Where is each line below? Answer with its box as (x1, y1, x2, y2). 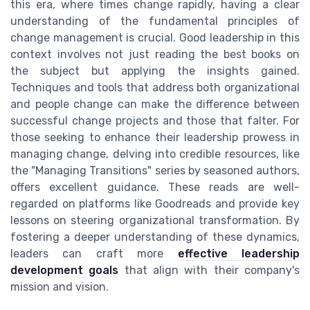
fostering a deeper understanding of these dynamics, (10, 230, 300, 244)
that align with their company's (118, 263, 300, 277)
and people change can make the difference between (10, 97, 300, 111)
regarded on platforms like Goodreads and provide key (10, 197, 300, 210)
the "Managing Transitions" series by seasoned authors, (10, 163, 300, 177)
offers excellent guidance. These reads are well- (10, 180, 300, 194)
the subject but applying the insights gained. (10, 64, 300, 77)
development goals (10, 263, 119, 277)
